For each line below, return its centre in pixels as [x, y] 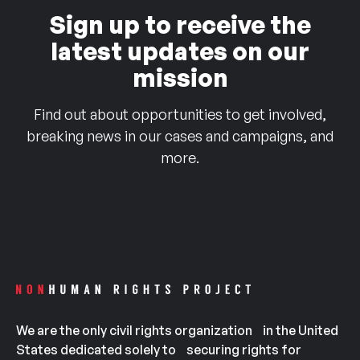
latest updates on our [180, 51]
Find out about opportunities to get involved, [180, 114]
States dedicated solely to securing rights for [159, 350]
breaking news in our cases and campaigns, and [180, 136]
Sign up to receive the [180, 25]
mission [180, 78]
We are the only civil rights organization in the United [177, 330]
